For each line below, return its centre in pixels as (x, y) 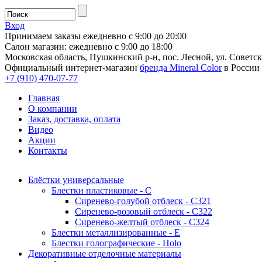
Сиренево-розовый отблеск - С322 (144, 211)
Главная (44, 98)
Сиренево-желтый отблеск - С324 (142, 222)
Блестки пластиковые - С (101, 190)
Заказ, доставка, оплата (74, 119)
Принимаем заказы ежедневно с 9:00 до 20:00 (96, 36)
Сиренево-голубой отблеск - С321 (143, 201)
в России (241, 68)
